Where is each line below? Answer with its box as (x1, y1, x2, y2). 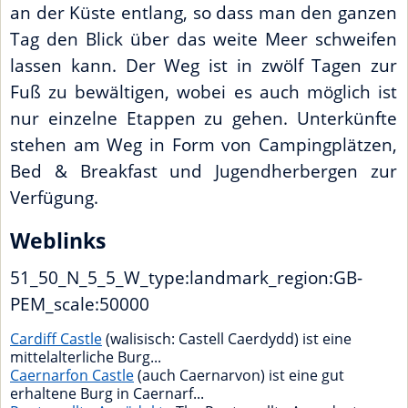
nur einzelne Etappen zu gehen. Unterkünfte (10, 105, 397, 130)
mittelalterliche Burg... (10, 347, 161, 368)
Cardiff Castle (10, 329, 102, 350)
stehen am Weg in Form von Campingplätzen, (10, 131, 397, 157)
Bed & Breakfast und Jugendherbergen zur (10, 158, 397, 183)
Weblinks (10, 227, 106, 256)
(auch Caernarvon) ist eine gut (134, 365, 344, 386)
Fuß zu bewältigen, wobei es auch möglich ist (10, 78, 397, 104)
